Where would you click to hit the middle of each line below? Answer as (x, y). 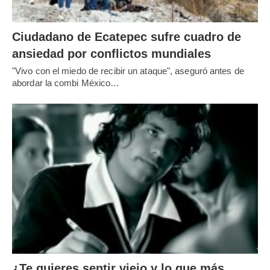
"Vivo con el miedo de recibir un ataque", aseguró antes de (128, 71)
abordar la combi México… (66, 83)
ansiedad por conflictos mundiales (111, 54)
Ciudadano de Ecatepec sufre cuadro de (127, 37)
